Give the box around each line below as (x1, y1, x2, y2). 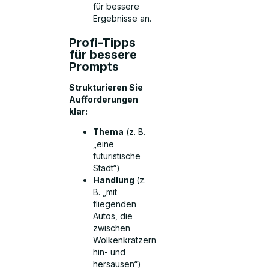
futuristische (93, 151, 141, 162)
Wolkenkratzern (93, 235, 157, 246)
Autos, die (93, 211, 133, 222)
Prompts (69, 59, 119, 74)
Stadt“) (93, 163, 121, 174)
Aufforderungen (69, 94, 139, 104)
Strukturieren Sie (69, 82, 144, 92)
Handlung (93, 175, 137, 186)
